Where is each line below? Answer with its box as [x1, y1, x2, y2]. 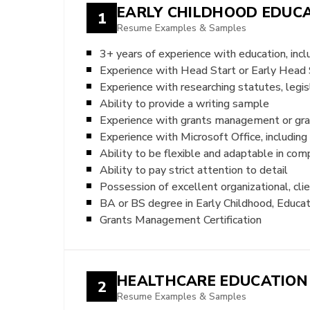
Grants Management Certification [100, 213, 262, 226]
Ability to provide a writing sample [100, 97, 269, 110]
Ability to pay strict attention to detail [100, 163, 288, 176]
